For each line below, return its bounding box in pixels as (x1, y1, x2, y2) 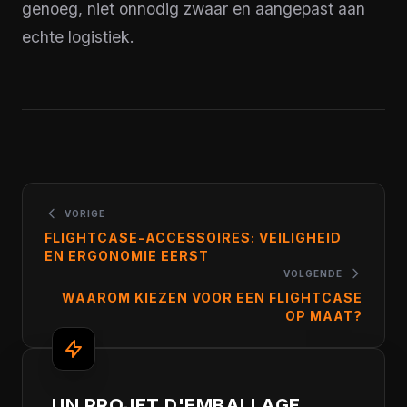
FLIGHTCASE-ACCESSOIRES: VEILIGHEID (45, 230, 342, 245)
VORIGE (65, 208, 105, 219)
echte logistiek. (22, 27, 134, 46)
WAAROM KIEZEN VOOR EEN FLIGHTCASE (62, 290, 362, 305)
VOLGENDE (283, 268, 342, 279)
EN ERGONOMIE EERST (45, 248, 209, 263)
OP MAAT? (285, 308, 362, 323)
